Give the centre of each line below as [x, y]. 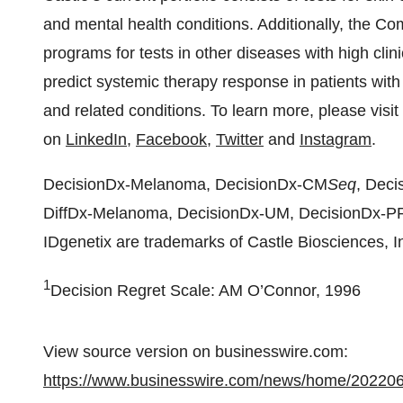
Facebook [171, 139]
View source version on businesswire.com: [196, 352]
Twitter [240, 139]
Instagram [336, 139]
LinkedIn [96, 139]
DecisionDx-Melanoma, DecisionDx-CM [185, 184]
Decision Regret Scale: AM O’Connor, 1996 [206, 291]
